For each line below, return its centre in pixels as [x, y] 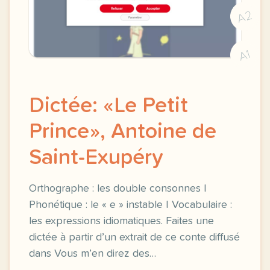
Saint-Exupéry [96, 158]
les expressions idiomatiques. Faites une [121, 221]
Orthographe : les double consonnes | [118, 189]
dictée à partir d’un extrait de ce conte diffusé [134, 237]
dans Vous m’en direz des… [93, 254]
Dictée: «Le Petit [108, 106]
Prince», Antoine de [123, 132]
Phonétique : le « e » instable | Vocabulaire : [130, 205]
